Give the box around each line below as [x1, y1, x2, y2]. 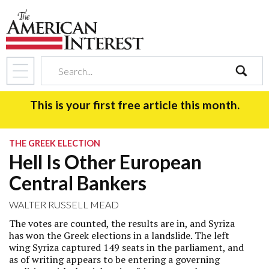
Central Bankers [9, 171, 147, 195]
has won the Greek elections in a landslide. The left [9, 229, 229, 242]
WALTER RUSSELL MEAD [9, 199, 119, 210]
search [234, 85, 262, 98]
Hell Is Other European [9, 150, 202, 174]
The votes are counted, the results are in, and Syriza [9, 217, 235, 230]
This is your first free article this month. [29, 98, 240, 112]
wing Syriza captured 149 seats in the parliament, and [9, 241, 244, 254]
